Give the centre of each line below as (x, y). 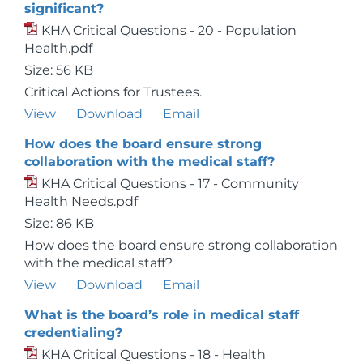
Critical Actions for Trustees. (113, 92)
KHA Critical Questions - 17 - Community (170, 184)
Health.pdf (58, 48)
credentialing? (73, 333)
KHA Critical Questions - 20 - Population (169, 30)
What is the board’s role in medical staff (162, 315)
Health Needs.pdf (81, 201)
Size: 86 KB (59, 223)
